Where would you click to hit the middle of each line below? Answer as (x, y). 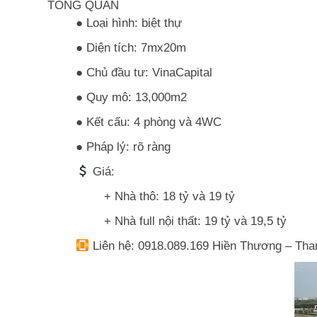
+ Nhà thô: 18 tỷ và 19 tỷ (173, 196)
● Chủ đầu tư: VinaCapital (144, 73)
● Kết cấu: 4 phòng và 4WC (149, 122)
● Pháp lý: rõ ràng (123, 147)
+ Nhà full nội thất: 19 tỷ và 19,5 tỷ (195, 221)
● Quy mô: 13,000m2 (131, 97)
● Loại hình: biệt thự (129, 23)
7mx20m (163, 48)
